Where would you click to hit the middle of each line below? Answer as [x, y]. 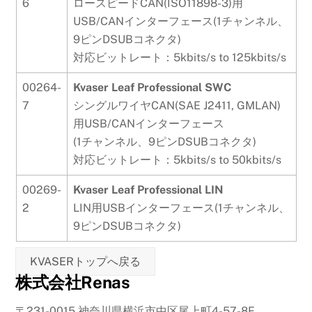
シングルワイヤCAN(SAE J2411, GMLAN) [177, 106]
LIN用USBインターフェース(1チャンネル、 [181, 208]
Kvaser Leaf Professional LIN [148, 190]
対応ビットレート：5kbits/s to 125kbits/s [179, 58]
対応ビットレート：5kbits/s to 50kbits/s [177, 160]
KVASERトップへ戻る [86, 262]
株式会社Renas [73, 282]
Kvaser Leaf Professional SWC [152, 88]
